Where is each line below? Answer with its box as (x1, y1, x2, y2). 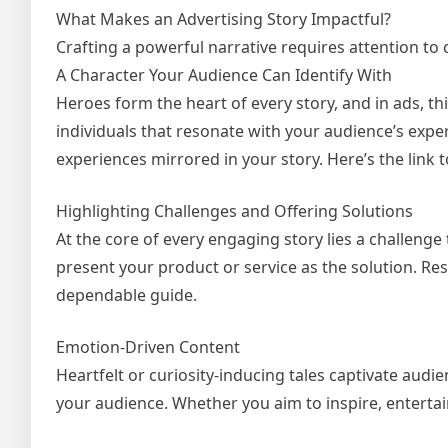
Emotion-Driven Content (56, 336, 240, 359)
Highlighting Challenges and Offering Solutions (56, 200, 413, 223)
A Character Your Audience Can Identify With (56, 64, 392, 87)
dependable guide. (56, 284, 197, 307)
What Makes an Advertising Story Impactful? (56, 8, 391, 31)
